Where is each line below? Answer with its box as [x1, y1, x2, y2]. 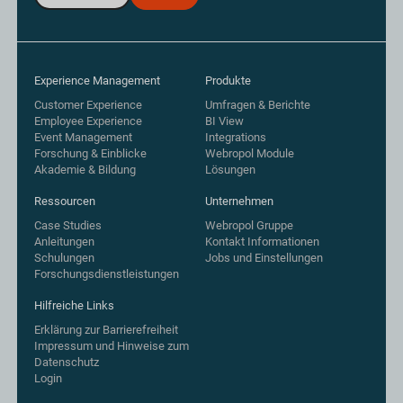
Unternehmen [205, 193, 274, 208]
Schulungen [34, 250, 95, 264]
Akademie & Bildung [34, 162, 137, 176]
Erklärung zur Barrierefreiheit [34, 322, 179, 336]
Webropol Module [205, 146, 295, 160]
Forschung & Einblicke [34, 146, 148, 160]
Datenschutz [34, 354, 100, 369]
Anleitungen [34, 234, 95, 248]
